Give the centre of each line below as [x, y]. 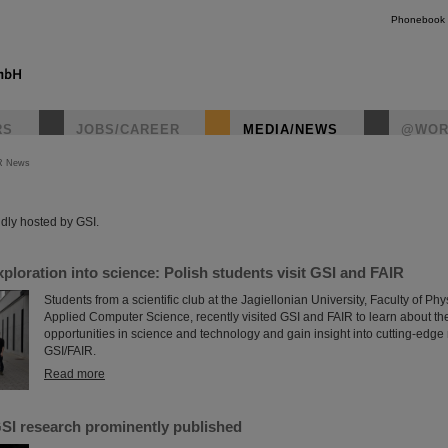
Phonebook [418, 19]
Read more [74, 374]
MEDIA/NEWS [290, 129]
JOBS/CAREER [128, 129]
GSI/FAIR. [70, 351]
